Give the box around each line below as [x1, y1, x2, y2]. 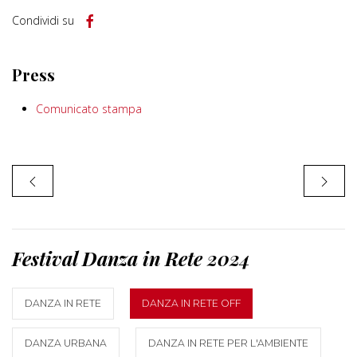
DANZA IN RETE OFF [142, 297, 241, 310]
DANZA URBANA [25, 337, 107, 350]
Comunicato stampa [36, 101, 142, 117]
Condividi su [12, 13, 74, 29]
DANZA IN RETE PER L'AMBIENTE [148, 337, 308, 350]
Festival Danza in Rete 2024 [12, 245, 250, 272]
